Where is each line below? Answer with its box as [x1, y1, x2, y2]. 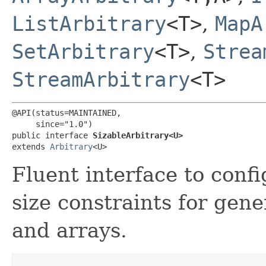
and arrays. [12, 218, 127, 242]
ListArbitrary [12, 11, 166, 36]
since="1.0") [12, 119, 93, 129]
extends [12, 141, 50, 151]
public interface [12, 130, 93, 140]
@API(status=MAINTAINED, [12, 107, 121, 118]
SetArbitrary [12, 39, 154, 64]
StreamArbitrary [12, 67, 190, 91]
